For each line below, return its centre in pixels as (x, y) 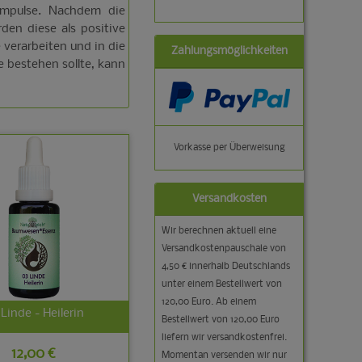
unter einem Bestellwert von (222, 284)
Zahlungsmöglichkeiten (229, 51)
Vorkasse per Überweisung (229, 148)
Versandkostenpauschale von (224, 249)
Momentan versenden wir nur (224, 356)
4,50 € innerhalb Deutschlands (226, 267)
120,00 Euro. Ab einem (209, 302)
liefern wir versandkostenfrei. (224, 338)
